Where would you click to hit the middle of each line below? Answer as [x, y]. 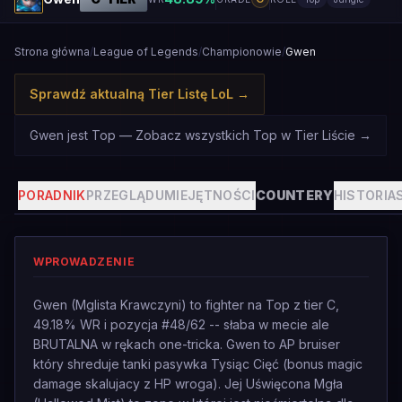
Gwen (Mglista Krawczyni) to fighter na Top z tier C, [186, 305]
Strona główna [52, 52]
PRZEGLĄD [120, 195]
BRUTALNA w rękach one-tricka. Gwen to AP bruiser [187, 344]
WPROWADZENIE [84, 262]
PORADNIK [52, 195]
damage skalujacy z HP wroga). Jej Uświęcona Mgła [188, 384]
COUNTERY [294, 195]
